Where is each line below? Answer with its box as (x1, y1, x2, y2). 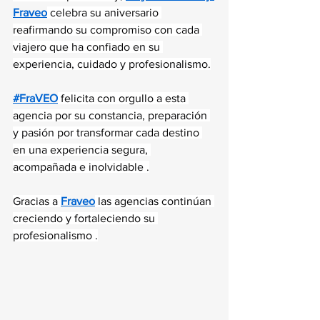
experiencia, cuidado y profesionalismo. (13, 58, 211, 70)
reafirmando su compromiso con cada (13, 24, 202, 36)
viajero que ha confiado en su (13, 41, 163, 53)
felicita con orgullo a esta (58, 92, 189, 104)
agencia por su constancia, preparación (13, 109, 210, 121)
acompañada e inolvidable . (13, 161, 149, 173)
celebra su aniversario (47, 6, 161, 19)
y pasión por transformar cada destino (13, 126, 202, 139)
